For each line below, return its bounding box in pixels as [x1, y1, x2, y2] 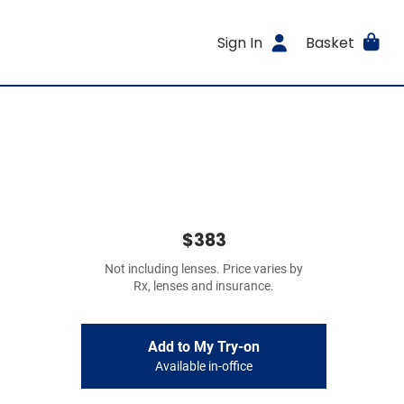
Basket [305, 32, 354, 53]
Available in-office [155, 359, 252, 374]
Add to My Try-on [148, 338, 260, 355]
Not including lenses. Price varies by [105, 262, 303, 277]
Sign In [217, 32, 263, 53]
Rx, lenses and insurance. [133, 279, 274, 294]
